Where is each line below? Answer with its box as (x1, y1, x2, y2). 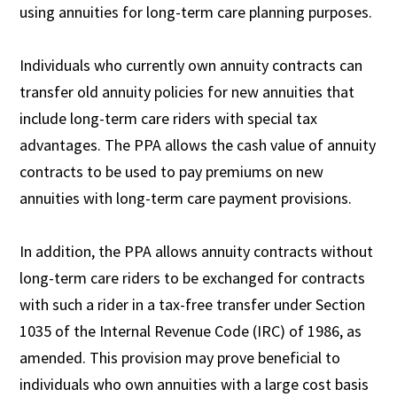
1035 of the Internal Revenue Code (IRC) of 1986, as (19, 320, 362, 341)
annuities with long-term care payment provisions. (19, 187, 353, 208)
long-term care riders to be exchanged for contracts (19, 267, 366, 288)
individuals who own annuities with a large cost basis (19, 373, 370, 394)
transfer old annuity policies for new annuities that (19, 81, 355, 102)
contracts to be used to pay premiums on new (19, 160, 324, 182)
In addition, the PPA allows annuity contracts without (19, 240, 374, 261)
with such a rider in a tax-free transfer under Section (19, 293, 366, 315)
